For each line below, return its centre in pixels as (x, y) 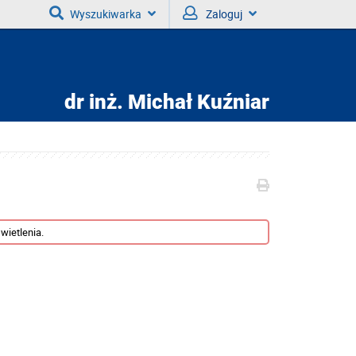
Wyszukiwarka (106, 14)
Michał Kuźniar (196, 102)
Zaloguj (224, 14)
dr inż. (94, 102)
